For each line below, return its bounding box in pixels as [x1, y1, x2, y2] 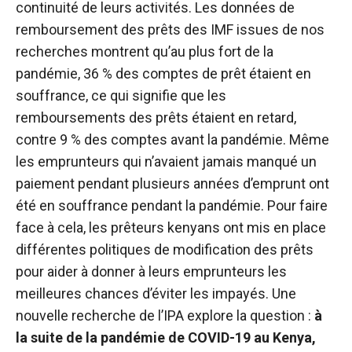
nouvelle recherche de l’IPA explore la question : [16, 307, 314, 324]
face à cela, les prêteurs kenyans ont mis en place [16, 219, 326, 236]
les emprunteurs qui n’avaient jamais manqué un [16, 153, 317, 170]
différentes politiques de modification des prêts [16, 241, 313, 258]
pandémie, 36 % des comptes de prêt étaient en [16, 65, 311, 82]
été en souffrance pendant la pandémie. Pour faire [16, 197, 328, 214]
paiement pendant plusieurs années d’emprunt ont [16, 175, 329, 192]
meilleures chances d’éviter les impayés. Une [16, 285, 296, 302]
